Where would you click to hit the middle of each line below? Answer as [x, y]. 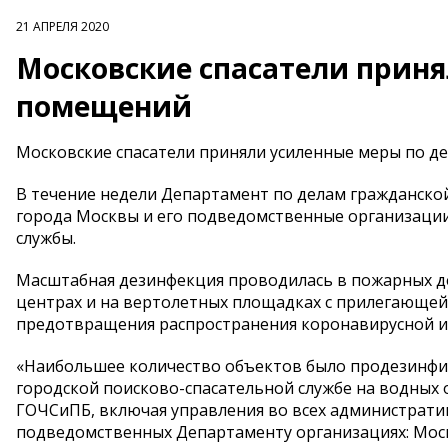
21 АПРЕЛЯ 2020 [62, 26]
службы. [46, 238]
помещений [104, 106]
